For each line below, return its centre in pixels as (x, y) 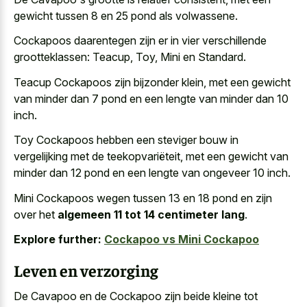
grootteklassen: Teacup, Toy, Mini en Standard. (130, 57)
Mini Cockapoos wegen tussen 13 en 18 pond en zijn (143, 198)
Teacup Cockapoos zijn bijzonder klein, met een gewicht (152, 82)
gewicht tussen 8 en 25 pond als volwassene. (126, 15)
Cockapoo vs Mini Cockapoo (182, 240)
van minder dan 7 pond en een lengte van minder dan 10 (151, 98)
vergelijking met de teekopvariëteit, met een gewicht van (151, 157)
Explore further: (58, 240)
